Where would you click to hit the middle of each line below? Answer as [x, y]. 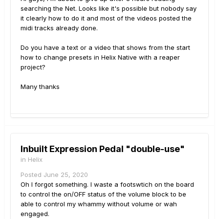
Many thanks [40, 87]
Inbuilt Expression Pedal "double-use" [103, 149]
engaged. [36, 214]
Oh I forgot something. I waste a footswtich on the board [107, 185]
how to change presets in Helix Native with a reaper [100, 57]
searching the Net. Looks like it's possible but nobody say [109, 9]
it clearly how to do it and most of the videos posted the [106, 18]
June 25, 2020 [66, 175]
